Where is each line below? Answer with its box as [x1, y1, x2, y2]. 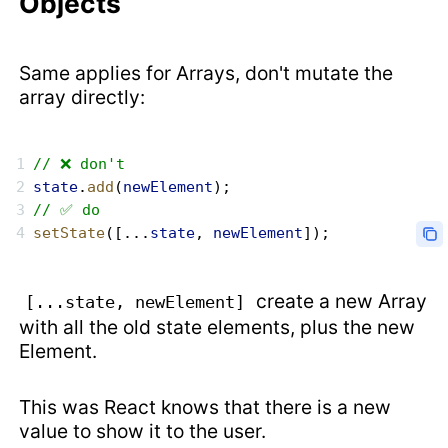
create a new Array [251, 289, 428, 314]
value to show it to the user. [19, 419, 267, 444]
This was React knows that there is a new [19, 395, 392, 420]
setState [33, 224, 106, 243]
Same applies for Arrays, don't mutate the [19, 61, 394, 86]
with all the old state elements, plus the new [19, 315, 416, 340]
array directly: [19, 85, 146, 110]
